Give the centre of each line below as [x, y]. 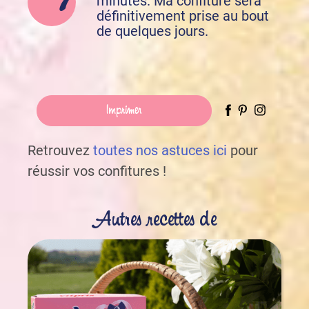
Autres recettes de [154, 221]
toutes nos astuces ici [160, 151]
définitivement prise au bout [183, 16]
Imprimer [124, 110]
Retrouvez [60, 151]
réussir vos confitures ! [97, 171]
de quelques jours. [152, 31]
